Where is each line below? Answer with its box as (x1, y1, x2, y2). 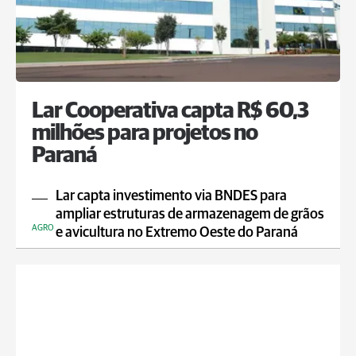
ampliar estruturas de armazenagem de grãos (56, 207, 324, 222)
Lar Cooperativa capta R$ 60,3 (32, 100, 308, 122)
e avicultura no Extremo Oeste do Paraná (56, 226, 298, 240)
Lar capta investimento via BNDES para (56, 189, 287, 203)
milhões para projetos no (32, 122, 257, 145)
